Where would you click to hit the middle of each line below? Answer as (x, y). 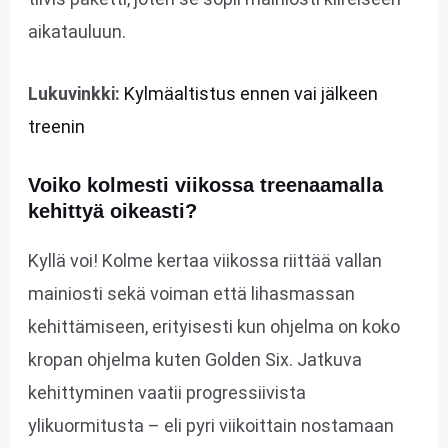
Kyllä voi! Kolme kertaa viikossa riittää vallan (204, 260)
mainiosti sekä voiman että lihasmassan (191, 293)
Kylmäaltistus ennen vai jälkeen (250, 93)
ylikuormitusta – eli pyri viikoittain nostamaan (210, 425)
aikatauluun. (76, 31)
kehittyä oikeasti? (112, 210)
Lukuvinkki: (73, 93)
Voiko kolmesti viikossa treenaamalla (205, 184)
